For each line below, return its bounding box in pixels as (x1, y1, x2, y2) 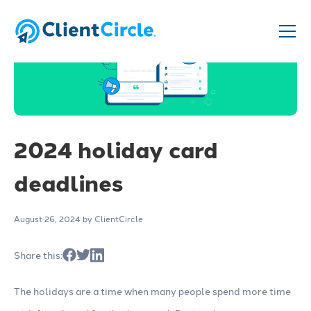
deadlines (14, 166, 123, 200)
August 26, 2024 (14, 212, 81, 225)
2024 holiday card (14, 133, 218, 167)
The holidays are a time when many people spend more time (14, 284, 291, 299)
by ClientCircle (81, 212, 143, 225)
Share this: (14, 248, 62, 262)
